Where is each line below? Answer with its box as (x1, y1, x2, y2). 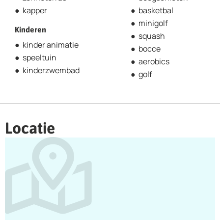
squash (138, 30, 165, 41)
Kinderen (15, 25, 46, 34)
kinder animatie (23, 39, 79, 50)
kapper (23, 4, 47, 16)
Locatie (5, 118, 55, 137)
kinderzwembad (23, 64, 80, 76)
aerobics (138, 55, 169, 67)
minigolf (138, 17, 168, 28)
